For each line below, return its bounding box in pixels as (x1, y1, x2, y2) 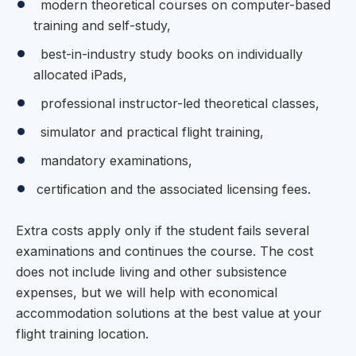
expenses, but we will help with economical (16, 284, 277, 300)
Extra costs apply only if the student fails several (16, 222, 309, 238)
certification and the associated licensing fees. (37, 180, 311, 197)
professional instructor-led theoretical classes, (37, 95, 319, 111)
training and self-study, (33, 17, 172, 33)
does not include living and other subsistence (16, 263, 287, 280)
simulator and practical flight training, (37, 123, 264, 140)
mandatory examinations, (37, 152, 192, 168)
